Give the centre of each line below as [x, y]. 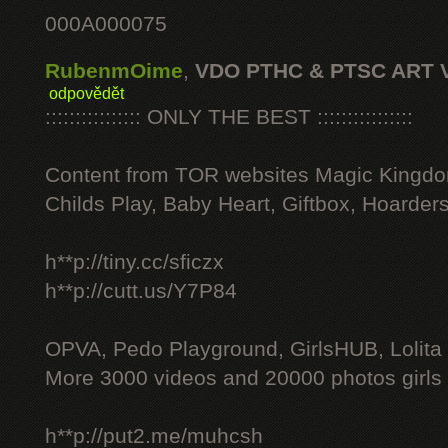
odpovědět [86, 93]
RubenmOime [114, 71]
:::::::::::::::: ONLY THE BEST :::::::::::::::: [229, 117]
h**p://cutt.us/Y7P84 [141, 291]
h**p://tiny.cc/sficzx [134, 262]
